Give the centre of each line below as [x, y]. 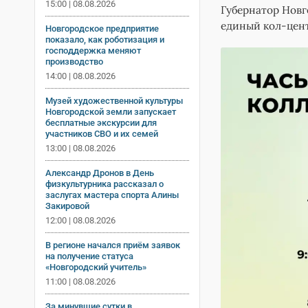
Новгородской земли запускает [111, 111]
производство [74, 61]
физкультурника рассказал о [104, 184]
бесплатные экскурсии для [101, 122]
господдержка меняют [93, 50]
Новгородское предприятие [102, 28]
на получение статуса [89, 256]
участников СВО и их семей [102, 133]
